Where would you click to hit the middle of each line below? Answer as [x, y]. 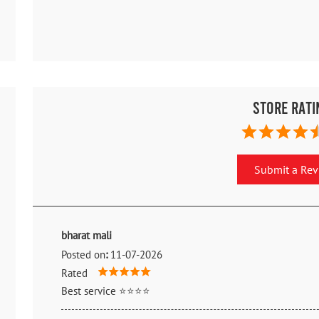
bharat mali [87, 236]
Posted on [83, 255]
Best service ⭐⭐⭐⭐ [106, 291]
